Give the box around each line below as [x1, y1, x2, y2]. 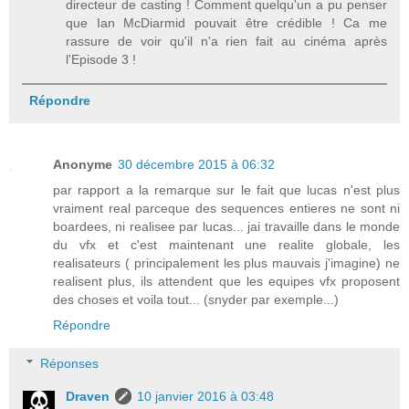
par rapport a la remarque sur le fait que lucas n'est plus [53, 183, 400, 198]
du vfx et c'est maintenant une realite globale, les [53, 237, 400, 253]
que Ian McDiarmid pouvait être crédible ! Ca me [66, 16, 387, 31]
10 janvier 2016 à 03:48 [137, 388, 275, 404]
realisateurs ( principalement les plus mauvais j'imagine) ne [53, 256, 400, 271]
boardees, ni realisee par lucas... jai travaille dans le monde [53, 219, 400, 235]
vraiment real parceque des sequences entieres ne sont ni [53, 201, 400, 216]
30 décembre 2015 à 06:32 [118, 157, 275, 173]
